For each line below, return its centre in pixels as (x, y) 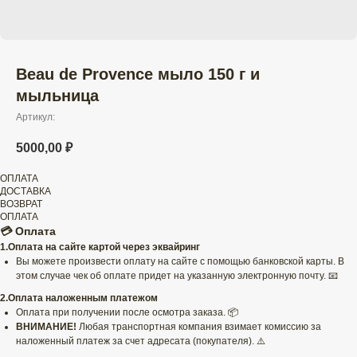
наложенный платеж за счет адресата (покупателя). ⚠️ (141, 341)
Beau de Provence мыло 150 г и (138, 74)
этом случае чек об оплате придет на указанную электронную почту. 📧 (177, 276)
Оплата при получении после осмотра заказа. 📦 (127, 313)
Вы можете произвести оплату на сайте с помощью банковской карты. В (180, 262)
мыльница (57, 96)
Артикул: (35, 117)
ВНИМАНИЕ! (46, 327)
